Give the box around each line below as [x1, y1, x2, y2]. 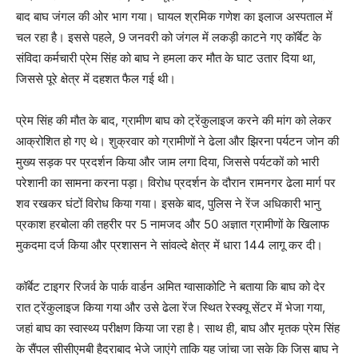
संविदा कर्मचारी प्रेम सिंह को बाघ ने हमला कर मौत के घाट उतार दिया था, [16, 50, 316, 66]
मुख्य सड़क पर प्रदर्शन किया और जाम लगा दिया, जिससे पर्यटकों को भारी [16, 153, 319, 169]
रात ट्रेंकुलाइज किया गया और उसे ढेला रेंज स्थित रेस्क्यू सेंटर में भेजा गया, [16, 299, 325, 315]
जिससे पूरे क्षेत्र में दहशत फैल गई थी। [16, 70, 176, 86]
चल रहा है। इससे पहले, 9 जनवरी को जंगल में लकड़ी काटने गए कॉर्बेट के [16, 29, 321, 45]
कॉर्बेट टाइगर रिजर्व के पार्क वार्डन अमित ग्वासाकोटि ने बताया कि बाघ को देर [16, 278, 325, 294]
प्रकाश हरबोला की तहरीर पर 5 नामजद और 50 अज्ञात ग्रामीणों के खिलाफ [16, 216, 329, 232]
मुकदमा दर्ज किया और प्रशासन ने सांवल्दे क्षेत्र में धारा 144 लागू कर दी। [16, 237, 323, 253]
